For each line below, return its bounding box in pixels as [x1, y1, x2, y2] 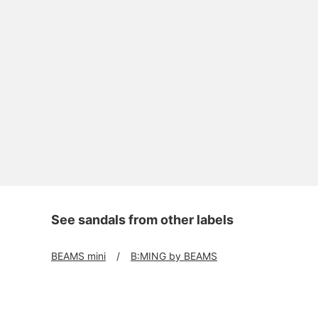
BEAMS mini [51, 250, 106, 262]
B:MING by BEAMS [131, 250, 217, 262]
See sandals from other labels [51, 212, 234, 227]
